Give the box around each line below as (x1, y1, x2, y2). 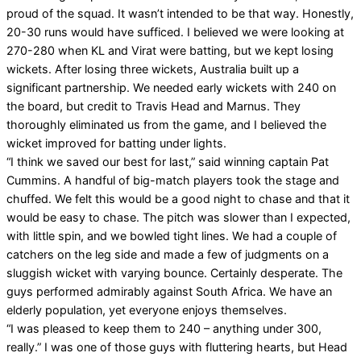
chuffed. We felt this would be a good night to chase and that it (6, 191, 350, 205)
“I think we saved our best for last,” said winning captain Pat (6, 154, 329, 168)
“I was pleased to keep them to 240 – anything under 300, (6, 321, 322, 335)
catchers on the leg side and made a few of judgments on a (6, 247, 329, 261)
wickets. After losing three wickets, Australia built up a (6, 61, 299, 76)
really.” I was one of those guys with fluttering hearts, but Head (6, 339, 347, 354)
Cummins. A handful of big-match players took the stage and (6, 172, 339, 187)
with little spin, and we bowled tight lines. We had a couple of (6, 228, 337, 243)
